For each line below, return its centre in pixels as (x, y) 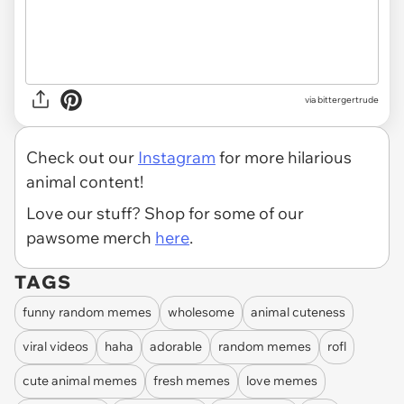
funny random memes (87, 312)
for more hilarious (284, 157)
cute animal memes (80, 381)
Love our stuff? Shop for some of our (165, 213)
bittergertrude (348, 100)
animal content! (85, 181)
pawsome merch (91, 237)
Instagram (177, 157)
